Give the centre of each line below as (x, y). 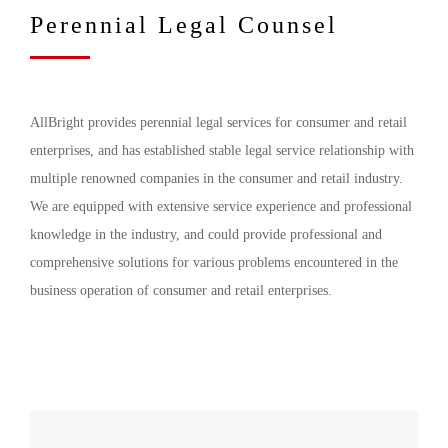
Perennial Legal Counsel (184, 25)
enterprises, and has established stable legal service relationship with (222, 150)
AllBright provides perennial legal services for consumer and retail (218, 122)
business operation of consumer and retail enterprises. (181, 290)
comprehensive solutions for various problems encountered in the (214, 262)
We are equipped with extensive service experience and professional (221, 206)
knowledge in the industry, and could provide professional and (206, 234)
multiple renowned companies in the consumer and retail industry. (216, 178)
